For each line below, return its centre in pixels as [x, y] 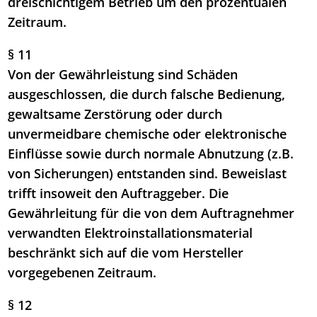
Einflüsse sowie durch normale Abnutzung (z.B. [151, 154]
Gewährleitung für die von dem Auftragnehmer [151, 213]
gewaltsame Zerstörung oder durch [115, 114]
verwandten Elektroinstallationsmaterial [131, 233]
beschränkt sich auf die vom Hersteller [126, 253]
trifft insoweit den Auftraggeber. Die [119, 194]
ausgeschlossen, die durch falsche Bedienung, [147, 94]
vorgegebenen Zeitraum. [82, 273]
